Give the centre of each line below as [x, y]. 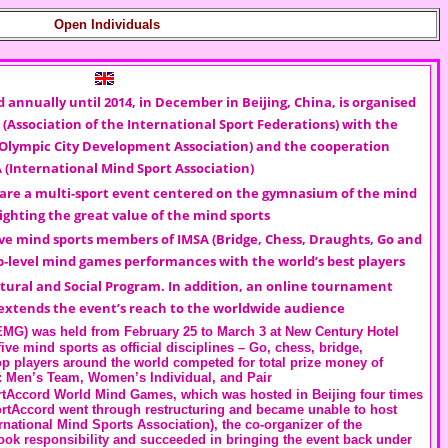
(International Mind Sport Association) [129, 168]
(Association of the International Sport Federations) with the [200, 124]
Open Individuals [107, 24]
